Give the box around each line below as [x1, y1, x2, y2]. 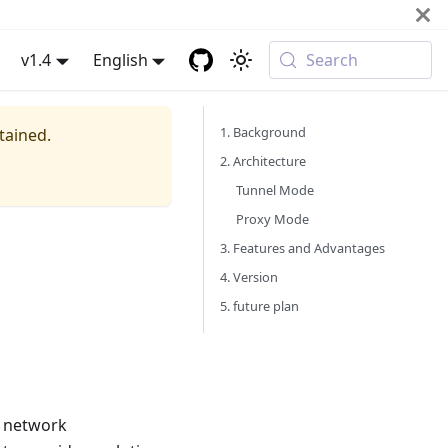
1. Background [220, 123, 306, 141]
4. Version [220, 268, 278, 286]
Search [306, 49, 359, 71]
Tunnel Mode [236, 181, 314, 199]
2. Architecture [220, 152, 306, 170]
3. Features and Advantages [220, 239, 385, 257]
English [92, 49, 148, 71]
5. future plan [220, 297, 299, 315]
